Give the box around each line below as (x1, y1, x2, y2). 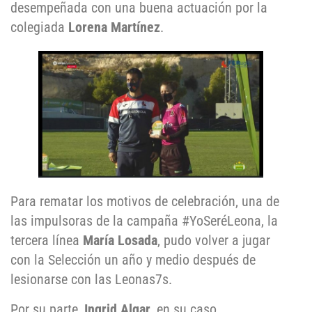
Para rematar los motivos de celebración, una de (10, 193, 279, 210)
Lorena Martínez (68, 19, 160, 36)
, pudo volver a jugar (157, 232, 270, 249)
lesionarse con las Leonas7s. (10, 271, 172, 288)
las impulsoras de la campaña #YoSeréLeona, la (10, 212, 278, 230)
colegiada (10, 19, 68, 36)
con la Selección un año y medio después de (10, 251, 256, 269)
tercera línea (10, 232, 83, 249)
